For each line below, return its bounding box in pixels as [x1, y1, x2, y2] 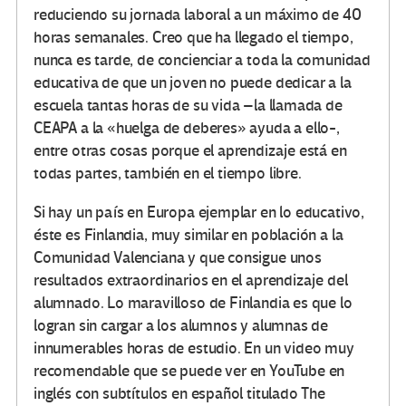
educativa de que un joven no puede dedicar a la [34, 73, 352, 93]
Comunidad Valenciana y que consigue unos [34, 248, 322, 268]
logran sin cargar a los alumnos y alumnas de [34, 316, 329, 336]
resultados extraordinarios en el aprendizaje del [34, 271, 348, 291]
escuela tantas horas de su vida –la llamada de [34, 96, 343, 116]
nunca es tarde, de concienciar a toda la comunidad [34, 51, 372, 71]
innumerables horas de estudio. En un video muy [34, 339, 354, 359]
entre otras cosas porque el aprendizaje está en [34, 141, 347, 161]
